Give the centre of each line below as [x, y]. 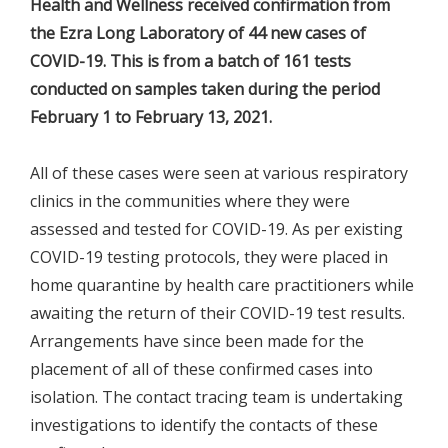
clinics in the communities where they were [190, 200]
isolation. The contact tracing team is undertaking [216, 396]
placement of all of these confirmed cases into [201, 368]
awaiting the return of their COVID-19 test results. [217, 312]
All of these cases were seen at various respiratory [219, 172]
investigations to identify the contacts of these [204, 424]
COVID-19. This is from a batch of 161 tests [190, 60]
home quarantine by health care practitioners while [222, 284]
